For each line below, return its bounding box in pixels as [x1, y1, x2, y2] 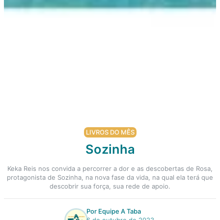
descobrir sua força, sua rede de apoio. [50, 182, 170, 190]
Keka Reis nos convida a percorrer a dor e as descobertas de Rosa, [7, 164, 213, 172]
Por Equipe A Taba [86, 207, 141, 215]
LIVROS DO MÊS [85, 128, 135, 136]
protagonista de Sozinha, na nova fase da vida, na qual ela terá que [7, 173, 213, 181]
